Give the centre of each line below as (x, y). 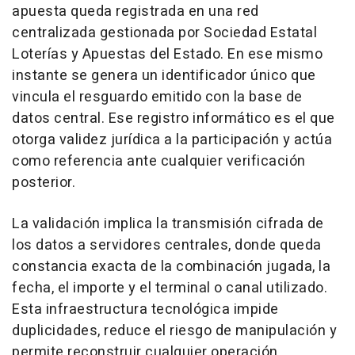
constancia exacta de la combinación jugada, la (171, 266)
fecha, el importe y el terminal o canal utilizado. (170, 288)
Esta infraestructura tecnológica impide (145, 309)
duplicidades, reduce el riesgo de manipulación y (174, 330)
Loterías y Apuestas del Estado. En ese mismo (167, 54)
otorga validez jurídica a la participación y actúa (172, 139)
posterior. (44, 182)
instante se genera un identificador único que (164, 75)
